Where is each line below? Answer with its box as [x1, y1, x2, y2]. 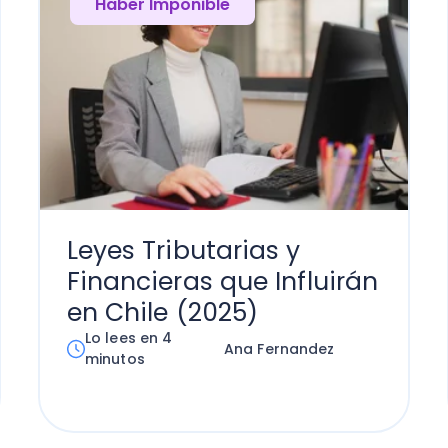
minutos [85, 349, 145, 369]
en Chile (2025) [66, 295, 259, 330]
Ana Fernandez [224, 338, 335, 359]
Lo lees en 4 [85, 328, 173, 348]
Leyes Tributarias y [66, 233, 301, 268]
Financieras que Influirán [66, 264, 379, 299]
